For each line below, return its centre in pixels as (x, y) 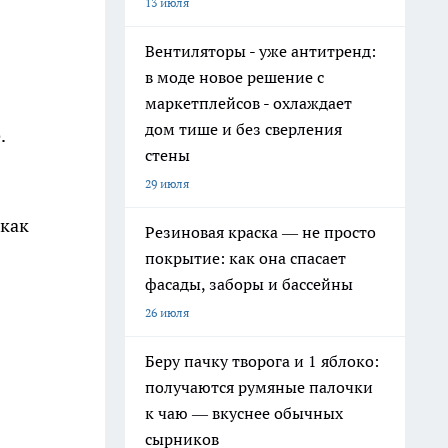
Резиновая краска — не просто (260, 232)
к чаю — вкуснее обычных (244, 413)
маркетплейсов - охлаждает (248, 103)
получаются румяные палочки (259, 387)
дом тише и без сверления (243, 129)
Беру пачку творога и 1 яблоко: (262, 361)
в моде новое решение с (234, 77)
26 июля (167, 312)
